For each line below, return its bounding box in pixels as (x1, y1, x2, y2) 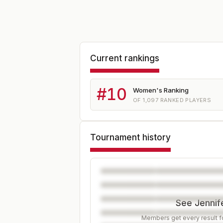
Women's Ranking (133, 86, 189, 94)
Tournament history (90, 132, 171, 142)
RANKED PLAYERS (158, 96, 212, 104)
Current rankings (90, 53, 159, 63)
